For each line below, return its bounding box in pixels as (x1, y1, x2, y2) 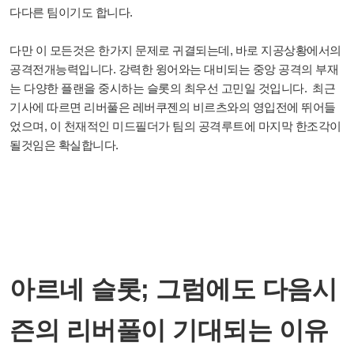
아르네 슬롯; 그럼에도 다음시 (9, 275, 337, 304)
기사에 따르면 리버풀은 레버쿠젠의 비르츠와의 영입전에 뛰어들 (9, 100, 336, 115)
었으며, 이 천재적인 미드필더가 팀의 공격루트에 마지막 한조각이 (9, 119, 341, 134)
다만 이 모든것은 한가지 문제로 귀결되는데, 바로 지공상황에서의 (9, 43, 341, 58)
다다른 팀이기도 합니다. (9, 6, 133, 20)
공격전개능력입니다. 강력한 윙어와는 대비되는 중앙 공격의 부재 (9, 62, 338, 77)
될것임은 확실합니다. (9, 138, 119, 153)
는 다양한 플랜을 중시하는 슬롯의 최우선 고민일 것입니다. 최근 (9, 81, 335, 96)
